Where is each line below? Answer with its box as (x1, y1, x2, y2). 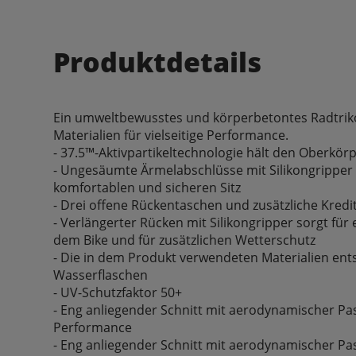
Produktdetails (53, 43, 262, 80)
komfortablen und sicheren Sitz (53, 178, 242, 196)
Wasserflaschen (53, 265, 149, 284)
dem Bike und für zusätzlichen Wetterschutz (53, 230, 316, 249)
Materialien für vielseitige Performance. (53, 126, 289, 144)
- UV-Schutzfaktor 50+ (53, 283, 183, 301)
